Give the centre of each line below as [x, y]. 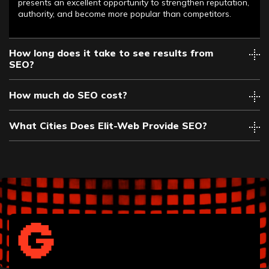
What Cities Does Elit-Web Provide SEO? [108, 125]
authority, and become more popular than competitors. [125, 14]
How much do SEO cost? [68, 95]
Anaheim [35, 258]
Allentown [38, 247]
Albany [32, 236]
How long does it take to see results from [111, 53]
